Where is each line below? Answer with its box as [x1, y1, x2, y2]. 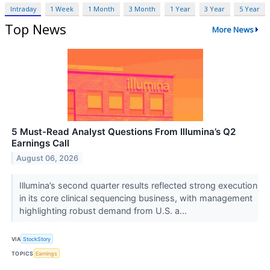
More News [212, 24, 254, 35]
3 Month [128, 4, 155, 14]
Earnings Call [11, 137, 69, 149]
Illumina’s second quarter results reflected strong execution [19, 180, 257, 190]
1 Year [169, 4, 190, 14]
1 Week [50, 4, 74, 14]
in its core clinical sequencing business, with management [19, 192, 253, 203]
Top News [5, 20, 66, 39]
